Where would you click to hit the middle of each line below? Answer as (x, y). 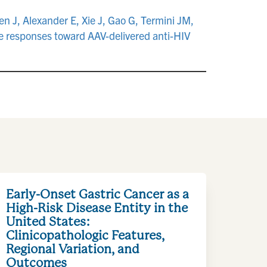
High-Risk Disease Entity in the (97, 208)
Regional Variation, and (73, 249)
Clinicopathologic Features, (85, 235)
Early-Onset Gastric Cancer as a (97, 194)
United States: (48, 221)
